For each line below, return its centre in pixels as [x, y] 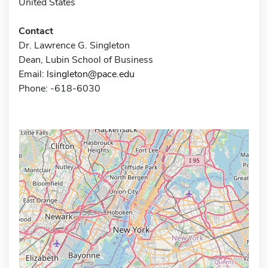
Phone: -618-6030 [60, 88]
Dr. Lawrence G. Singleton [74, 45]
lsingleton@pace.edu [91, 74]
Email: [33, 74]
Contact [36, 31]
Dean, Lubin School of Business [86, 60]
